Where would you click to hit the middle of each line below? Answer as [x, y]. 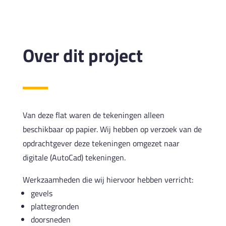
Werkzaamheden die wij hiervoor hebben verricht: [108, 179]
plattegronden [55, 206]
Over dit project [82, 55]
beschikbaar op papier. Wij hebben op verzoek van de [112, 129]
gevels [41, 193]
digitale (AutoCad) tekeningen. [74, 157]
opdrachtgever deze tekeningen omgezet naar [101, 143]
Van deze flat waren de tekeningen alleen [93, 115]
